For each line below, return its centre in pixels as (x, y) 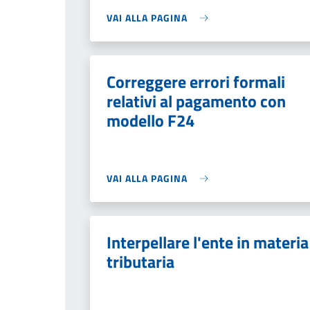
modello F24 (151, 120)
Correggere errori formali (196, 82)
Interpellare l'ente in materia (208, 242)
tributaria (140, 262)
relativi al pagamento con (196, 101)
